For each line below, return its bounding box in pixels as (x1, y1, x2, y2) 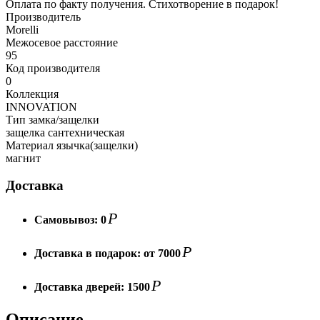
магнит (6, 151, 41, 164)
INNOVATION (6, 100, 77, 113)
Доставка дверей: (34, 281, 127, 294)
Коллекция (6, 87, 59, 100)
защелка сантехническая (6, 126, 124, 139)
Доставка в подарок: (34, 246, 144, 259)
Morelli (6, 23, 39, 36)
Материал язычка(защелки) (6, 139, 138, 151)
